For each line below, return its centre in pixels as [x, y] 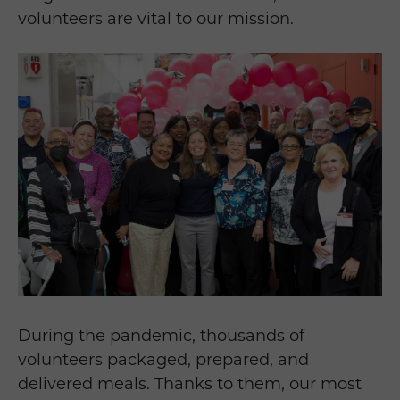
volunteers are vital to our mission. [158, 19]
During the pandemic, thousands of [161, 336]
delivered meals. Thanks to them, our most [190, 384]
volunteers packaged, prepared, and [163, 360]
